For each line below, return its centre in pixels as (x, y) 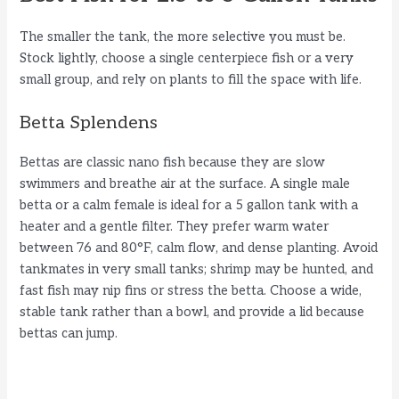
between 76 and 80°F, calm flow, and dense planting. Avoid (199, 248)
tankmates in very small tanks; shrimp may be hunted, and (197, 270)
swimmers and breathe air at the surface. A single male (185, 184)
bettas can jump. (69, 334)
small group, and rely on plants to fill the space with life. (191, 79)
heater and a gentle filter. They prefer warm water (175, 227)
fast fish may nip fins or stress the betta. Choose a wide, (191, 291)
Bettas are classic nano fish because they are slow (173, 163)
